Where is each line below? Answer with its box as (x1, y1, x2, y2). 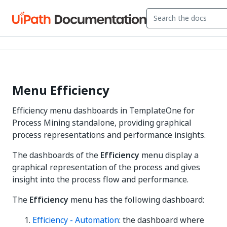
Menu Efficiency (12, 81, 109, 99)
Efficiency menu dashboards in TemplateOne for (12, 104, 195, 117)
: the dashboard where (119, 214, 204, 226)
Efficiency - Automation (32, 214, 119, 226)
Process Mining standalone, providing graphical (12, 117, 192, 129)
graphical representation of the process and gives (12, 161, 200, 173)
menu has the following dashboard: (68, 194, 204, 206)
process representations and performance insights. (12, 129, 206, 141)
